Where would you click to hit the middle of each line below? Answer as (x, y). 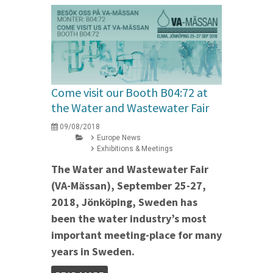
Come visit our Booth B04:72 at (129, 92)
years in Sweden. (93, 251)
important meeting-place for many (136, 235)
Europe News (119, 137)
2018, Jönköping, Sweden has (124, 202)
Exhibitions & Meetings (135, 148)
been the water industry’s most (129, 218)
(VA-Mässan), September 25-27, (129, 185)
